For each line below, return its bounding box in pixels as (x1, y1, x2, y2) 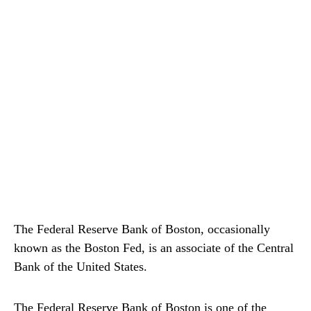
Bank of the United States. (14, 259, 147, 274)
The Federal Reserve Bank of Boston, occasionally (14, 221, 270, 236)
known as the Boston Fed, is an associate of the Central (14, 240, 294, 255)
